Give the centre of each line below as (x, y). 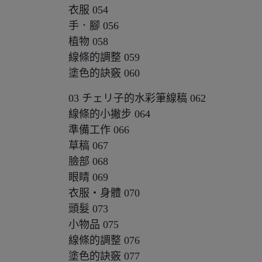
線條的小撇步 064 (111, 114)
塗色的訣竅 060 (104, 73)
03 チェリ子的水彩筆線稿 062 (137, 98)
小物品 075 (94, 225)
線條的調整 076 (104, 240)
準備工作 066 (99, 130)
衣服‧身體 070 (104, 193)
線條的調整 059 (104, 57)
